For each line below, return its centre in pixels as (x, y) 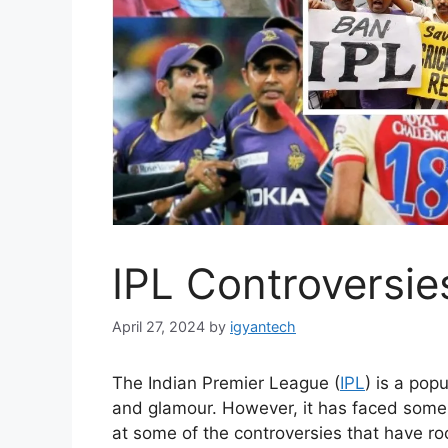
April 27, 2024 (158, 327)
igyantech (263, 327)
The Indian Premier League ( (226, 383)
